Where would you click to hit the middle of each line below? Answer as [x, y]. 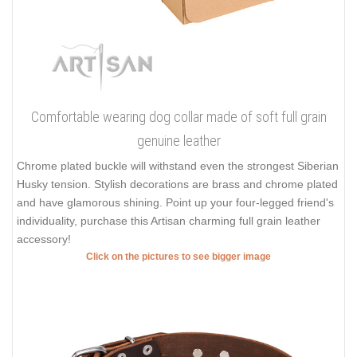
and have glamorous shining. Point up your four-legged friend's [175, 202]
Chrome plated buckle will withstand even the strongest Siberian [178, 165]
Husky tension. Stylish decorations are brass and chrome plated [177, 184]
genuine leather [178, 140]
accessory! [44, 239]
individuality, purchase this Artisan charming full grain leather [169, 220]
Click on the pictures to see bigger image [178, 256]
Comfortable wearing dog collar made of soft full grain [178, 116]
